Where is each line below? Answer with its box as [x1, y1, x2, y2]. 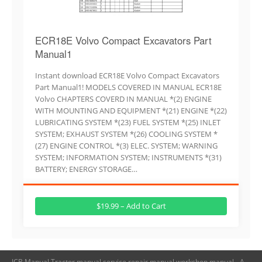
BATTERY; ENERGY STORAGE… [35, 163, 137, 174]
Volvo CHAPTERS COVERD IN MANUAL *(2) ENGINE [35, 93, 212, 104]
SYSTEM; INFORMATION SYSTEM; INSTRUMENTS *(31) [35, 151, 222, 163]
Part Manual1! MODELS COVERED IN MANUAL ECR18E [35, 81, 222, 92]
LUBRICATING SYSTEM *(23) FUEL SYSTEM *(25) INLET [35, 116, 220, 127]
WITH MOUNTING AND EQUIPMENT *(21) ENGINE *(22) [35, 105, 227, 116]
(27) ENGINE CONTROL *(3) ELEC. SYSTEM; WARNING [35, 140, 218, 151]
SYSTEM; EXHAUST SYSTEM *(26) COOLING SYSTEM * [35, 128, 218, 139]
